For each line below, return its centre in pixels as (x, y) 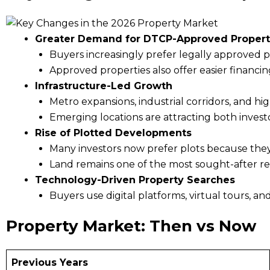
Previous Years (50, 262)
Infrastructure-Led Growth (104, 86)
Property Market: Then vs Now (131, 226)
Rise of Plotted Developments (113, 133)
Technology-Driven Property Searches (135, 180)
